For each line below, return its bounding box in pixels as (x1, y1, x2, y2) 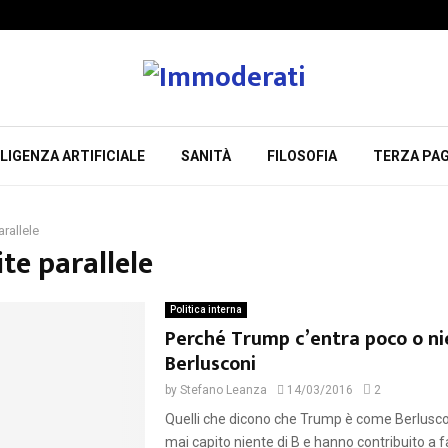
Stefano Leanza (179, 383, 267, 397)
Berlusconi (164, 347, 256, 381)
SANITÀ (180, 148, 231, 164)
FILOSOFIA (266, 148, 337, 164)
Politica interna (169, 304, 242, 315)
